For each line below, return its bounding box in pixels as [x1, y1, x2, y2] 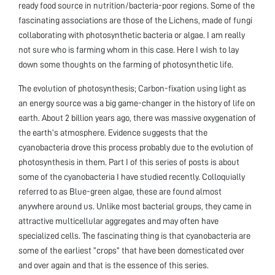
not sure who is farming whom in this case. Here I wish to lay [18, 45, 239, 54]
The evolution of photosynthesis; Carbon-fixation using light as [18, 83, 246, 93]
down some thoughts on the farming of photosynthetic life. [18, 60, 233, 69]
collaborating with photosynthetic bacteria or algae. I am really [18, 30, 245, 39]
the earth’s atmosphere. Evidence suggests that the [18, 128, 207, 137]
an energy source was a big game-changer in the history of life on [18, 98, 255, 107]
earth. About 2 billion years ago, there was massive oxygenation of [18, 113, 256, 122]
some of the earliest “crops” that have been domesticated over [18, 246, 244, 255]
